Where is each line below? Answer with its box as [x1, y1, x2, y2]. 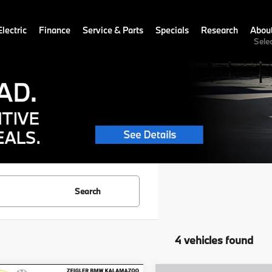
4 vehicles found [175, 233, 253, 247]
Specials [155, 24, 189, 36]
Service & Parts [83, 24, 143, 36]
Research [201, 24, 238, 36]
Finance [39, 24, 70, 36]
